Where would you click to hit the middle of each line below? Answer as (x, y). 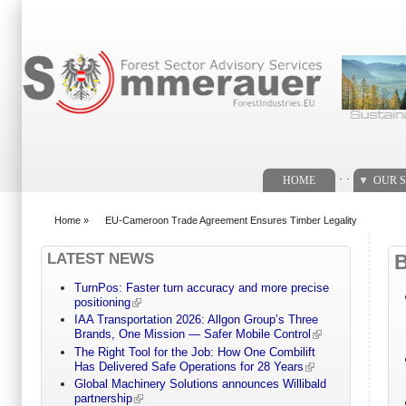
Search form (62, 34)
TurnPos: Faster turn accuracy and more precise (201, 288)
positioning (102, 303)
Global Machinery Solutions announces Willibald (200, 384)
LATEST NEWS (101, 258)
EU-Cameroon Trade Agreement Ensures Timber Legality (231, 220)
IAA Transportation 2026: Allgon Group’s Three (196, 320)
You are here (76, 228)
